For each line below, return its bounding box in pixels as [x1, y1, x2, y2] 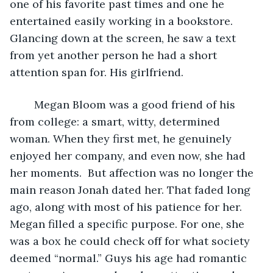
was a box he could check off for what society [10, 233, 253, 248]
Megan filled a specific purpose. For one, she [10, 216, 247, 231]
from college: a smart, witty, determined [10, 114, 223, 129]
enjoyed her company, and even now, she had [10, 148, 249, 163]
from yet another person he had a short [10, 48, 220, 62]
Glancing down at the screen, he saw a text [10, 30, 239, 45]
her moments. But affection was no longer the [10, 165, 257, 180]
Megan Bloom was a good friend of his [22, 97, 34, 112]
